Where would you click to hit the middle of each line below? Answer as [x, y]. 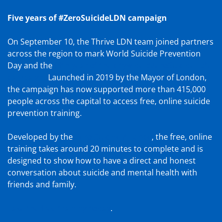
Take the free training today [59, 208]
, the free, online [182, 137]
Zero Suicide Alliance [113, 137]
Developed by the [41, 137]
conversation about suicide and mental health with [102, 172]
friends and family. [42, 184]
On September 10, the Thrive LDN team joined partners [111, 41]
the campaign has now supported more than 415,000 [107, 89]
